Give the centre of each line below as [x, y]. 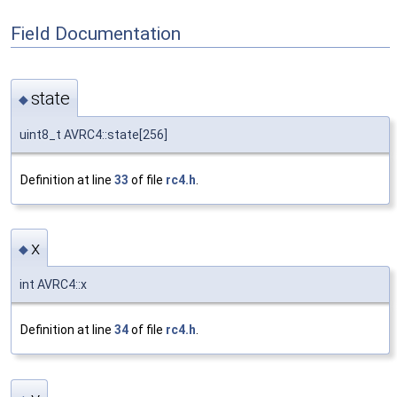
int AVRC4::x [53, 285]
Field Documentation [96, 33]
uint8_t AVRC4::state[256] [93, 134]
